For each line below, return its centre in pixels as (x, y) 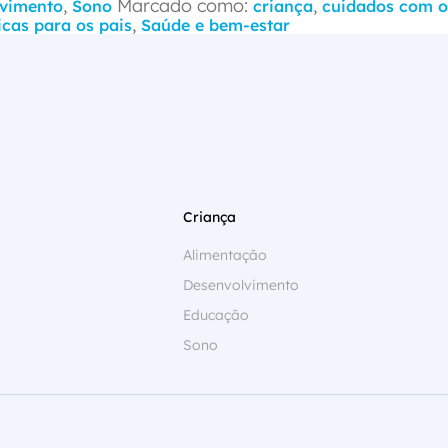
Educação (215, 314)
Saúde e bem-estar (215, 24)
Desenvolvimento (240, 284)
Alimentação (224, 254)
